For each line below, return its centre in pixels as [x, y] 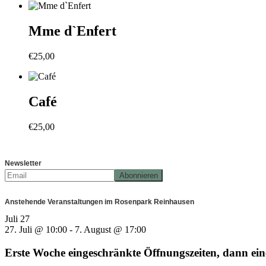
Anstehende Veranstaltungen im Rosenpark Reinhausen [99, 202]
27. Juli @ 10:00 [36, 229]
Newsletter [23, 163]
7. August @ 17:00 [110, 229]
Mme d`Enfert [72, 31]
